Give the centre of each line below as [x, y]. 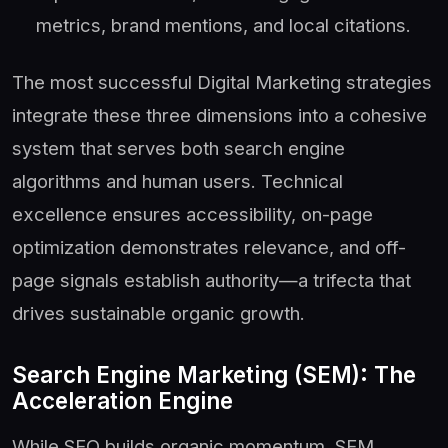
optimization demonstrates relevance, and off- [209, 246]
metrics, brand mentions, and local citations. [223, 24]
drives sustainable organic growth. [158, 312]
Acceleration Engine [122, 400]
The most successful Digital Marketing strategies [222, 81]
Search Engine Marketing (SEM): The [214, 374]
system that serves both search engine [178, 147]
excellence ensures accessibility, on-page [192, 213]
